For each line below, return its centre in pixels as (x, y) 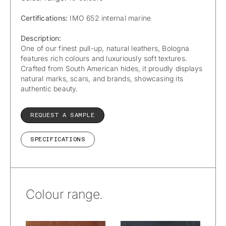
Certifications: (45, 18)
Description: (41, 38)
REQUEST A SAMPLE (63, 115)
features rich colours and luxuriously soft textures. (104, 58)
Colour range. (65, 194)
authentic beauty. (49, 88)
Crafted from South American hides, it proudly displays (112, 68)
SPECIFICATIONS (58, 139)
